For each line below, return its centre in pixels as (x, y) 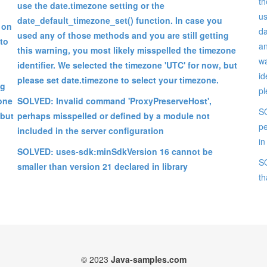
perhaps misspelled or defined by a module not (114, 115)
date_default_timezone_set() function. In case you (120, 20)
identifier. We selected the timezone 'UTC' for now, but (127, 65)
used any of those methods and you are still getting (123, 35)
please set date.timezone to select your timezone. (118, 80)
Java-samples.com (148, 259)
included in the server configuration (91, 130)
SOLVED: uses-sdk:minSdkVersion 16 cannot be (115, 151)
